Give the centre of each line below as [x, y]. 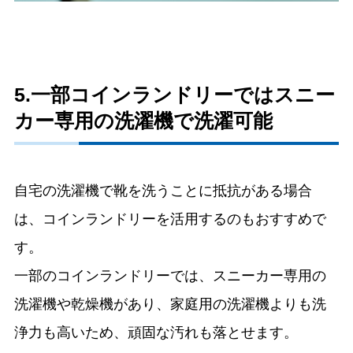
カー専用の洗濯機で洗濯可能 [143, 121]
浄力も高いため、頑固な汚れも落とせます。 [156, 333]
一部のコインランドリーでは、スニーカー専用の [170, 276]
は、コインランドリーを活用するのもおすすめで [170, 219]
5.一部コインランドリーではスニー [174, 95]
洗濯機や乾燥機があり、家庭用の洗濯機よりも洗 [170, 305]
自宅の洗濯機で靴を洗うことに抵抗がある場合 [163, 191]
